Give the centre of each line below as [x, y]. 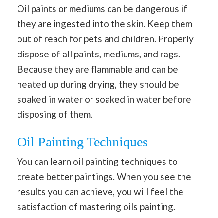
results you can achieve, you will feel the [100, 192]
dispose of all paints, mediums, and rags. [99, 54]
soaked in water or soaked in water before [104, 99]
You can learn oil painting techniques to [97, 162]
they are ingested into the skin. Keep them [105, 23]
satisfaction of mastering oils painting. [96, 207]
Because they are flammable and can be [98, 69]
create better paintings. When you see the [104, 177]
